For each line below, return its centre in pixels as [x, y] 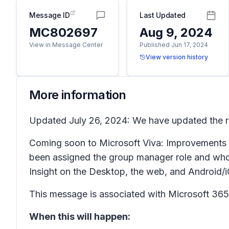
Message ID [50, 15]
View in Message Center [66, 45]
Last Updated [163, 15]
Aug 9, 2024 [176, 32]
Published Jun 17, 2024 [174, 45]
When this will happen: [80, 216]
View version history [177, 57]
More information [78, 95]
